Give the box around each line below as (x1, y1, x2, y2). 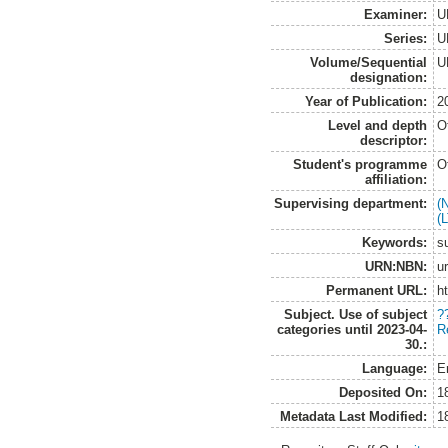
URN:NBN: (365, 258, 428, 274)
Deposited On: (339, 384, 428, 400)
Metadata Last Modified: (280, 408, 428, 424)
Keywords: (362, 234, 428, 250)
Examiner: (364, 6, 428, 22)
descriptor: (360, 132, 428, 148)
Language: (362, 360, 428, 376)
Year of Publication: (305, 93, 428, 109)
